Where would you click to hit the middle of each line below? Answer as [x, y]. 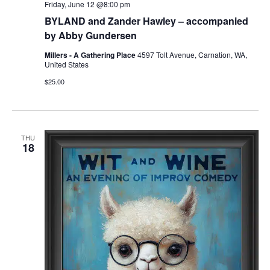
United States [66, 64]
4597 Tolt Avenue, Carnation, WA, [192, 54]
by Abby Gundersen [90, 35]
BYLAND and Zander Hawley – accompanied [146, 20]
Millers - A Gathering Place [91, 55]
